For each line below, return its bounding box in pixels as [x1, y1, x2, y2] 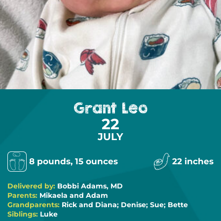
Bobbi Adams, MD [57, 181, 123, 190]
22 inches [172, 156, 214, 166]
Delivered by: [7, 181, 57, 190]
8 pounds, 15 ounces [29, 156, 118, 166]
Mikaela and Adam [39, 190, 108, 200]
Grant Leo [74, 98, 147, 117]
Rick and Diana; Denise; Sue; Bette [62, 200, 188, 209]
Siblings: [7, 209, 40, 219]
